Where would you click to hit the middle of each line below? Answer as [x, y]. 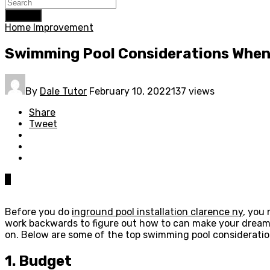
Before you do [38, 212]
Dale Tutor [63, 91]
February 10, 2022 [130, 91]
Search [23, 15]
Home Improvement [49, 27]
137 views [193, 91]
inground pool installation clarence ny [157, 212]
